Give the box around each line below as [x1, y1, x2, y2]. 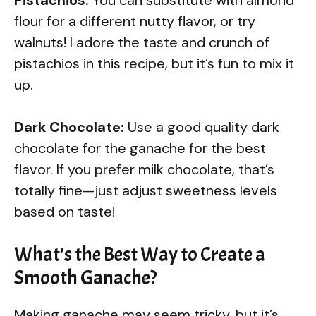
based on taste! [14, 202, 115, 221]
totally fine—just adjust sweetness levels [14, 181, 277, 200]
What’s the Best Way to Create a [14, 241, 265, 267]
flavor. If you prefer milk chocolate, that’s [14, 159, 274, 178]
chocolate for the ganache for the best [14, 138, 266, 157]
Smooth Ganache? [14, 265, 157, 291]
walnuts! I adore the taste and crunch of [14, 32, 269, 51]
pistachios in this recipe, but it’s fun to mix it [14, 54, 294, 73]
